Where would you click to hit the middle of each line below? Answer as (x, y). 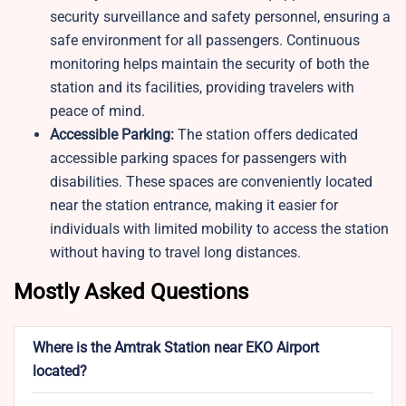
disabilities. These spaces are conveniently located (211, 182)
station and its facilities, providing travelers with (202, 88)
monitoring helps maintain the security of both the (209, 64)
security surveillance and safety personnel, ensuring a (220, 17)
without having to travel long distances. (175, 253)
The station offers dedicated (268, 135)
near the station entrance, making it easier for (194, 206)
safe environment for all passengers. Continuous (205, 41)
